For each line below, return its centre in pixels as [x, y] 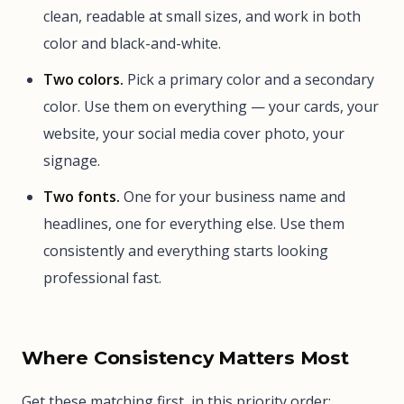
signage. [72, 160]
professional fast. [102, 278]
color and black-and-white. [132, 43]
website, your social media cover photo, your [194, 133]
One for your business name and [233, 197]
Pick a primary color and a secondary [249, 79]
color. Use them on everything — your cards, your [211, 106]
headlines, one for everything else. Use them [194, 224]
